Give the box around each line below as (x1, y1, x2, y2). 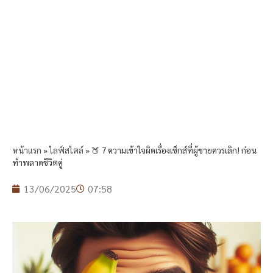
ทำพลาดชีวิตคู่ (12, 157, 63, 168)
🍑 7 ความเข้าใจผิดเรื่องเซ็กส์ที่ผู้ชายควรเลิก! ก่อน (91, 144, 257, 156)
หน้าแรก (12, 144, 41, 156)
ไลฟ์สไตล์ (49, 144, 83, 156)
